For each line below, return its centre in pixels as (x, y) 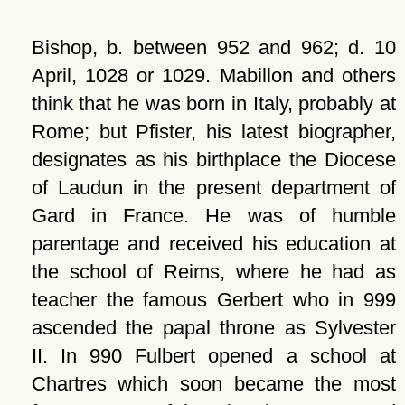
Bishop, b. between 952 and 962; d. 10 (213, 47)
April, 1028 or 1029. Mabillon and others (213, 75)
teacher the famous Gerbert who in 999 (213, 300)
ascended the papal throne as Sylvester (213, 328)
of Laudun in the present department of (213, 188)
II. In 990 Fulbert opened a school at (213, 356)
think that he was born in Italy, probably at (213, 104)
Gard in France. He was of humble (213, 216)
